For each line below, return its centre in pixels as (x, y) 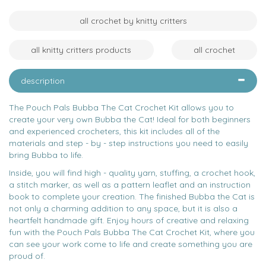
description (43, 81)
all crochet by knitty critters (133, 21)
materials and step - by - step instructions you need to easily (129, 143)
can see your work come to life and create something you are (131, 244)
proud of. (28, 256)
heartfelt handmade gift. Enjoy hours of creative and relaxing (129, 220)
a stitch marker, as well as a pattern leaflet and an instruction (130, 185)
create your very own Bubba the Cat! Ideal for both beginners (130, 119)
